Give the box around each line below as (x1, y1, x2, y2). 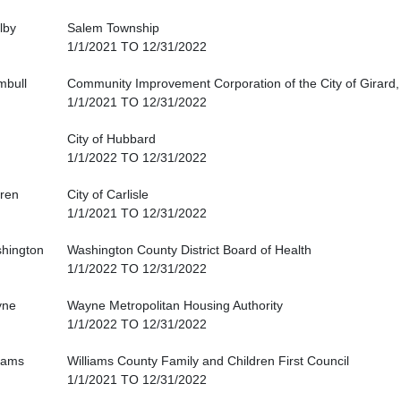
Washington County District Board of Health (67, 243, 311, 258)
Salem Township (67, 21, 159, 36)
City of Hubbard (67, 132, 156, 147)
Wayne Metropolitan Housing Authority (67, 298, 283, 313)
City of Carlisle (67, 187, 149, 202)
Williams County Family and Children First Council (67, 354, 349, 369)
